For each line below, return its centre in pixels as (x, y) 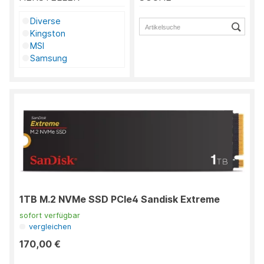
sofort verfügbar (50, 216)
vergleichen (50, 227)
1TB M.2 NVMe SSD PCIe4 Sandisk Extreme (120, 199)
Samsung (49, 58)
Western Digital (61, 83)
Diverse (46, 21)
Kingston (48, 33)
